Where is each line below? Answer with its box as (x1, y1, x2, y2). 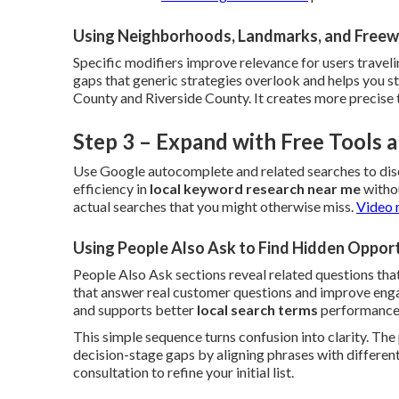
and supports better (73, 301, 197, 318)
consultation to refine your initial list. (73, 363, 294, 380)
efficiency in (73, 180, 150, 197)
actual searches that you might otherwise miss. (73, 198, 356, 215)
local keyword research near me (150, 180, 361, 197)
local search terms (197, 301, 318, 318)
